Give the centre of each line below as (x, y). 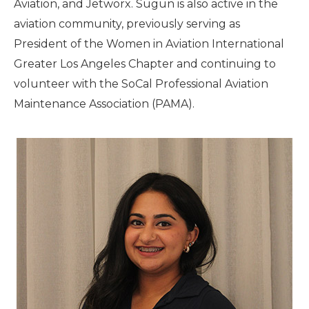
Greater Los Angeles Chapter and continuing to (145, 64)
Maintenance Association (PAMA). (104, 104)
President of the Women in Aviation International (149, 44)
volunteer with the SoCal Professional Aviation (141, 84)
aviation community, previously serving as (127, 24)
